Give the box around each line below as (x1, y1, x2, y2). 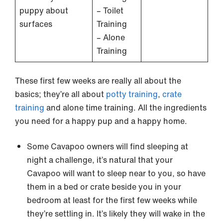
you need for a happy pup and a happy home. (15, 114, 187, 127)
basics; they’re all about (15, 88, 106, 100)
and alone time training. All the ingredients (44, 101, 207, 113)
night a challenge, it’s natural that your (27, 153, 173, 166)
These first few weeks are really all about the (15, 74, 181, 87)
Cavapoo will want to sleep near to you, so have (27, 167, 206, 179)
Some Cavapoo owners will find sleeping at (27, 140, 188, 152)
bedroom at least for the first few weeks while (27, 194, 197, 206)
